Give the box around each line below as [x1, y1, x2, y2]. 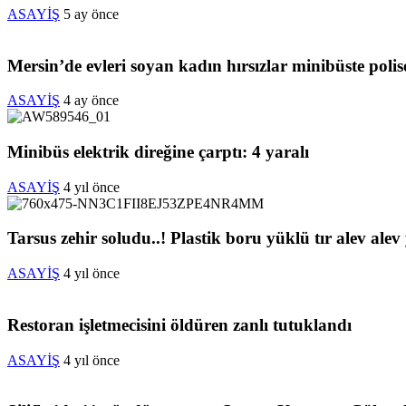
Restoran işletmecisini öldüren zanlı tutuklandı [7, 314, 352, 334]
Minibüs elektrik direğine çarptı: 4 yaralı [7, 141, 309, 161]
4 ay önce [63, 92, 119, 109]
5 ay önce [63, 5, 119, 22]
